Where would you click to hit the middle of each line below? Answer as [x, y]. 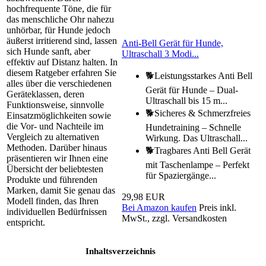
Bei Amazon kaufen [159, 208]
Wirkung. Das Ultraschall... [197, 138]
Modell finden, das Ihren [53, 201]
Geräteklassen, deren [45, 94]
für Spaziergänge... [181, 176]
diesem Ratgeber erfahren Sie [61, 73]
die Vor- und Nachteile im [55, 126]
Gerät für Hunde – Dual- [192, 90]
